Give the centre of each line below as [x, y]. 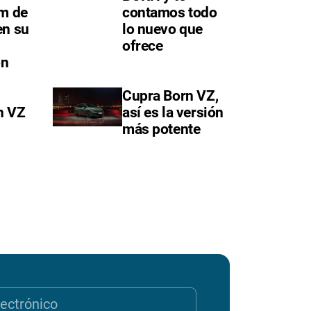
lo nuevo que [162, 30]
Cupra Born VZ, [170, 96]
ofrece [143, 46]
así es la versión [173, 113]
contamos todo [170, 13]
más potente [161, 129]
